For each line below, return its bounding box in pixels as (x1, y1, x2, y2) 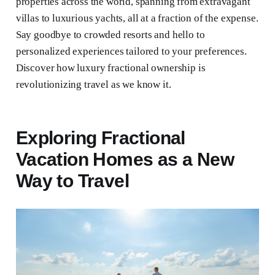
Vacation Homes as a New (15, 149, 234, 170)
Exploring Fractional (15, 128, 185, 149)
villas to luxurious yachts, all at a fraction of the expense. (15, 12, 258, 25)
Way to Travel (15, 171, 129, 192)
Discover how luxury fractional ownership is (15, 62, 206, 74)
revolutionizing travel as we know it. (15, 79, 171, 91)
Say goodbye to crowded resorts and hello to (15, 29, 205, 41)
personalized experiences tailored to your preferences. (15, 45, 247, 58)
